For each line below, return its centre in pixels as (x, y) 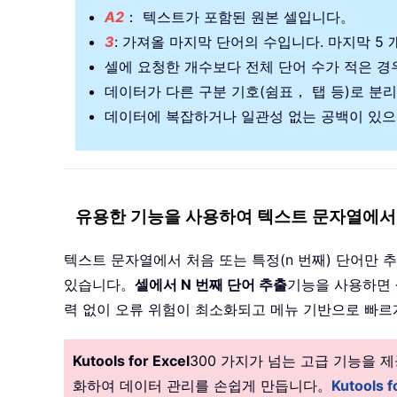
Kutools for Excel (131, 361)
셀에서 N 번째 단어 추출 (211, 285)
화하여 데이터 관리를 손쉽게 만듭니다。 (202, 386)
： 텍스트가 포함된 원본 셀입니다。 (239, 17)
